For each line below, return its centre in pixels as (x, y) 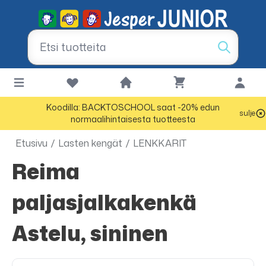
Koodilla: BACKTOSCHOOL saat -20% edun (133, 107)
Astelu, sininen (90, 233)
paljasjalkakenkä (104, 202)
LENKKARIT (160, 143)
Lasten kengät (90, 143)
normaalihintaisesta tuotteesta (133, 119)
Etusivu (31, 143)
